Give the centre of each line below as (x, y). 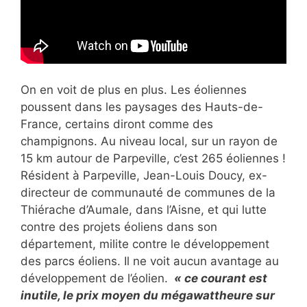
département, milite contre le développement (145, 244)
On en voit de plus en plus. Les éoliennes (134, 90)
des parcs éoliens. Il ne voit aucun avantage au (150, 261)
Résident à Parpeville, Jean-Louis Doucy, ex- (144, 175)
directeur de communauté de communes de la (148, 193)
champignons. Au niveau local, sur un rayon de (149, 141)
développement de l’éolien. (96, 278)
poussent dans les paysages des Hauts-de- (142, 107)
